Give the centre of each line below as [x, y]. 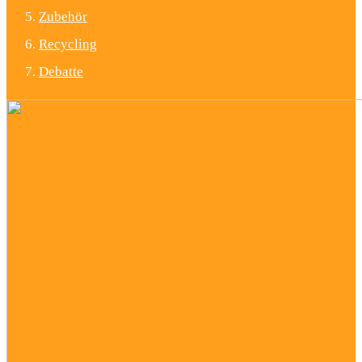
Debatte [61, 72]
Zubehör [63, 17]
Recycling [68, 44]
